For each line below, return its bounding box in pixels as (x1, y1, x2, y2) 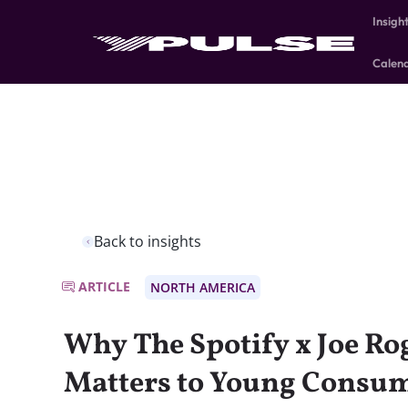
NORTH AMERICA (150, 279, 255, 297)
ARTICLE (78, 278, 130, 296)
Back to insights (94, 231, 201, 252)
